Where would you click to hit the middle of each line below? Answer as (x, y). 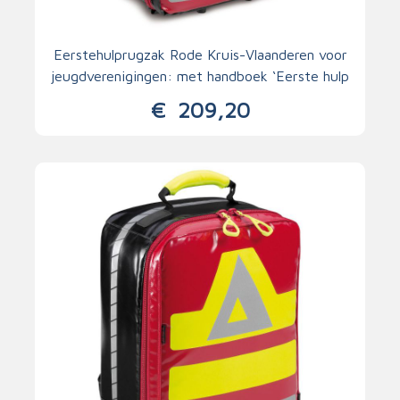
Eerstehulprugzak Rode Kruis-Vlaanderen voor (200, 54)
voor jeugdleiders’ (200, 97)
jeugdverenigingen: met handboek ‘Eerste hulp (200, 76)
